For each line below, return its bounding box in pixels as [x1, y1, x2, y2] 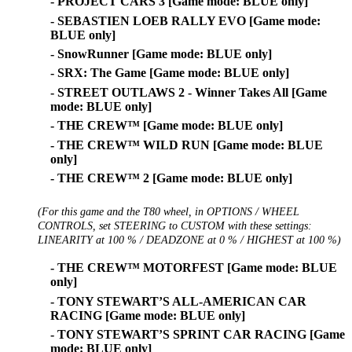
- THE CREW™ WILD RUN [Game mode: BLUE [50, 137, 323, 152]
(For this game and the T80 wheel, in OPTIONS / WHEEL [38, 205, 299, 218]
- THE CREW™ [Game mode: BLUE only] [50, 119, 283, 133]
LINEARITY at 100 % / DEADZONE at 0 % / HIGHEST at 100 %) [38, 233, 341, 247]
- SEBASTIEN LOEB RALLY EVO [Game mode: [50, 13, 321, 27]
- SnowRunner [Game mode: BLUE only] [50, 47, 272, 61]
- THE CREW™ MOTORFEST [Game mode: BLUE [50, 261, 337, 275]
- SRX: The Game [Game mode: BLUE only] [50, 66, 289, 80]
